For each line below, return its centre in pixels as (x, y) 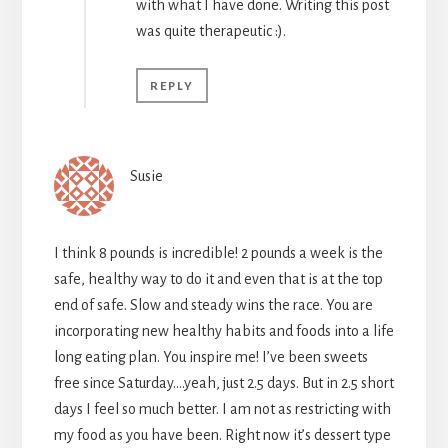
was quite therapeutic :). (210, 31)
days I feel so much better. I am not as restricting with (222, 409)
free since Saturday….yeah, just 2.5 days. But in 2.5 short (223, 383)
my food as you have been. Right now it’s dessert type (222, 435)
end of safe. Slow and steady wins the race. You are (213, 305)
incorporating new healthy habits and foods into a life (223, 331)
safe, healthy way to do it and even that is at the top (218, 279)
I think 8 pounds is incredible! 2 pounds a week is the (218, 253)
